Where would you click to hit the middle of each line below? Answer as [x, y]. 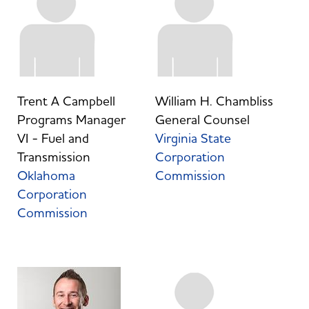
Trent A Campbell [66, 101]
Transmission [53, 157]
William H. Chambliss [214, 101]
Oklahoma [46, 176]
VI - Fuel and [53, 138]
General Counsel [202, 120]
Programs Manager [71, 120]
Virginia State [193, 138]
